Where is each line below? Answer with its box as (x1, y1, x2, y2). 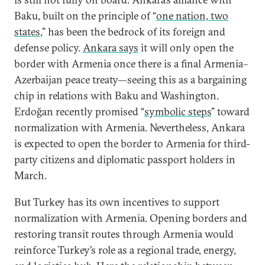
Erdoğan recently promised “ (14, 105, 144, 118)
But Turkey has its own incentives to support (14, 195, 219, 209)
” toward (211, 105, 250, 118)
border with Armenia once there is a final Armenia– (14, 57, 248, 70)
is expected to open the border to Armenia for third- (14, 137, 250, 150)
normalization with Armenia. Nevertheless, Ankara (14, 121, 245, 134)
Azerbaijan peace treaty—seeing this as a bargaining (14, 73, 247, 86)
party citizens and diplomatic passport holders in (14, 153, 235, 166)
